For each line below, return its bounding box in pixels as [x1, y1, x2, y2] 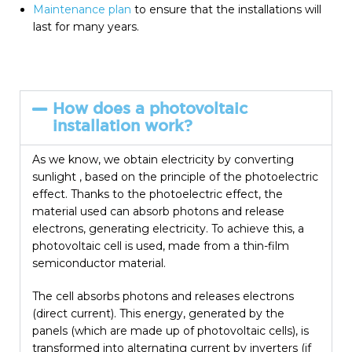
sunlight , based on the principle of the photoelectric [32, 170, 318, 185]
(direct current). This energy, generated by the [32, 306, 284, 321]
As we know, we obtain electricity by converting [32, 152, 294, 167]
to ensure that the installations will [131, 2, 321, 17]
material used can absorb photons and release [32, 204, 284, 219]
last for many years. [33, 20, 139, 35]
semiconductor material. [32, 256, 166, 271]
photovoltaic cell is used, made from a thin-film [32, 239, 289, 254]
